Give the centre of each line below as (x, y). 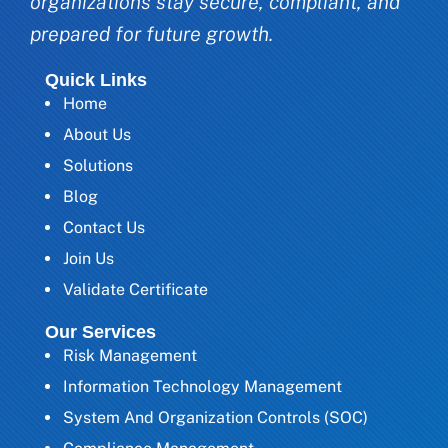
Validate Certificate (135, 289)
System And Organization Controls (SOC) (215, 417)
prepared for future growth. (151, 33)
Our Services (100, 331)
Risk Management (130, 355)
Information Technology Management (202, 386)
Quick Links (96, 79)
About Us (97, 134)
